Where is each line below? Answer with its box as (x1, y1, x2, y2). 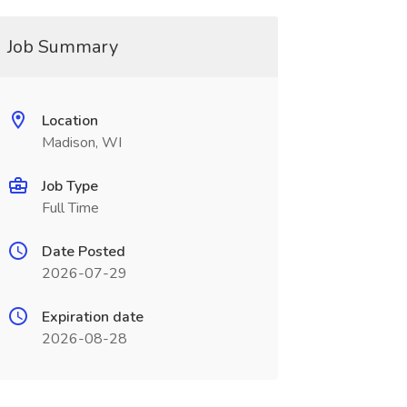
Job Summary (6, 35, 118, 59)
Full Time (41, 198, 99, 218)
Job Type (41, 176, 98, 196)
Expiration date (41, 307, 144, 327)
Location (41, 111, 98, 131)
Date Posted (41, 242, 125, 262)
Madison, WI (41, 133, 122, 153)
